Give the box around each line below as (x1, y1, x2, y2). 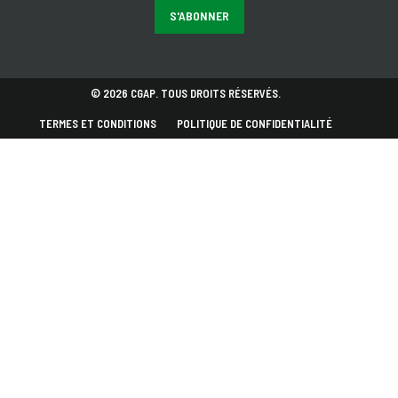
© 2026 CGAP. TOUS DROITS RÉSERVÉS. (91, 86, 281, 100)
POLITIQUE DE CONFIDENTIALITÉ (177, 116, 332, 131)
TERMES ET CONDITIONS (39, 116, 156, 131)
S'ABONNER (169, 8, 229, 23)
